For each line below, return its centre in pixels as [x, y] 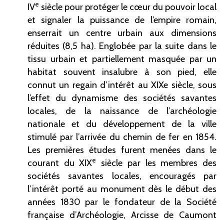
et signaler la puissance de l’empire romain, [122, 20]
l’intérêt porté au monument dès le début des [122, 189]
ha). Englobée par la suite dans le [148, 46]
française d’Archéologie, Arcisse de [101, 215]
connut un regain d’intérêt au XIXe [98, 85]
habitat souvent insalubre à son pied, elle [122, 72]
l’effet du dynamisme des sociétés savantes [122, 98]
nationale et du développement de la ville [122, 124]
